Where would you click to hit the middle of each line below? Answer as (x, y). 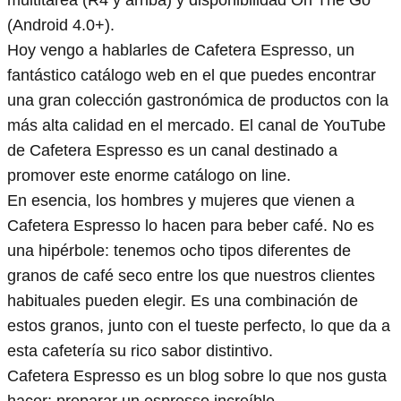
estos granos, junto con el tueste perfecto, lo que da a (199, 326)
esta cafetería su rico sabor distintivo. (140, 351)
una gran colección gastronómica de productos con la (198, 101)
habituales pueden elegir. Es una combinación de (183, 301)
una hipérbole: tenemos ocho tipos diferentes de (179, 251)
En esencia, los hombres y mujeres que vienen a (181, 201)
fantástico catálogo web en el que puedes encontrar (192, 76)
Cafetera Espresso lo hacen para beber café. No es (191, 226)
